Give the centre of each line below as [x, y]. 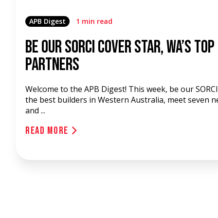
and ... [35, 110]
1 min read [94, 21]
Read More [48, 131]
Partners [52, 65]
